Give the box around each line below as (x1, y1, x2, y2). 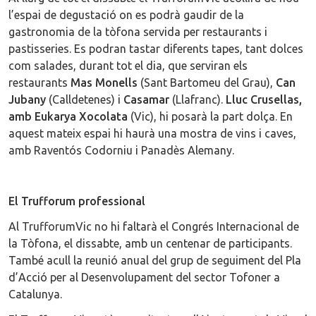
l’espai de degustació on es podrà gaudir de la (8, 8, 244, 21)
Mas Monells (71, 75, 138, 89)
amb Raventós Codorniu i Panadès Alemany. (8, 143, 234, 157)
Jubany (8, 92, 46, 106)
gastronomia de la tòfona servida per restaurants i (8, 25, 267, 38)
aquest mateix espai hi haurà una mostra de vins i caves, (8, 126, 296, 140)
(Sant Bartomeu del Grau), (138, 75, 276, 89)
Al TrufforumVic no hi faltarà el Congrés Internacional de (8, 219, 299, 233)
